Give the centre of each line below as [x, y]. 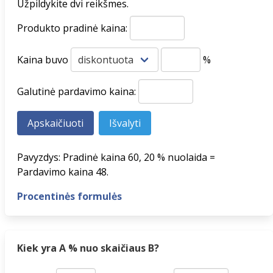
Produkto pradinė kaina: [73, 28]
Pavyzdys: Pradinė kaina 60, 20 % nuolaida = [116, 157]
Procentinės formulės [69, 196]
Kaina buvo [44, 60]
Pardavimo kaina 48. [63, 172]
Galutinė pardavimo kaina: [78, 91]
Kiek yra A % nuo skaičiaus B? [88, 248]
